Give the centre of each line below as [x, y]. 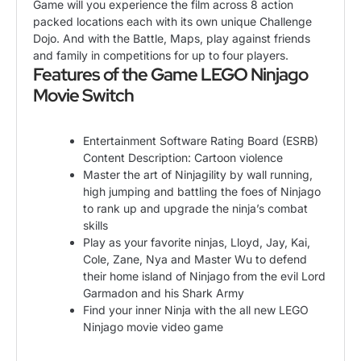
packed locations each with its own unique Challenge [172, 21]
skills [95, 226]
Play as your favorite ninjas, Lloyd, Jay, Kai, [197, 243]
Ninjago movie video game [153, 327]
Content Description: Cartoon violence [183, 158]
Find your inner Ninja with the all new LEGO [196, 310]
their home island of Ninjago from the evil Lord [204, 276]
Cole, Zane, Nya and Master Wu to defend [195, 259]
